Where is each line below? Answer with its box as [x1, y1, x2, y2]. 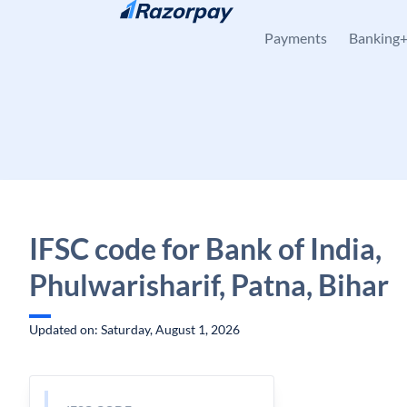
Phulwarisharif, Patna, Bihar [29, 267, 389, 303]
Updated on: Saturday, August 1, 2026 [29, 322, 240, 337]
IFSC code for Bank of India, [29, 231, 382, 266]
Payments [264, 29, 327, 46]
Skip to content [44, 15, 130, 31]
